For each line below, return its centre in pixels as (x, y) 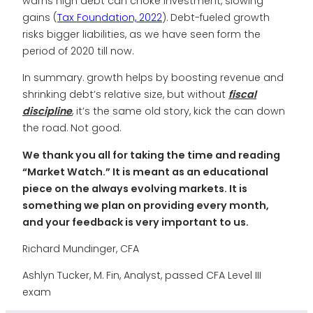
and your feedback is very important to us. (136, 222)
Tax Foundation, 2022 (110, 18)
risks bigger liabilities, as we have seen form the (141, 35)
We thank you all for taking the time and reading (151, 155)
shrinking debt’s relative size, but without (125, 95)
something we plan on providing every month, (146, 205)
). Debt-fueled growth (216, 18)
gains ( (40, 18)
